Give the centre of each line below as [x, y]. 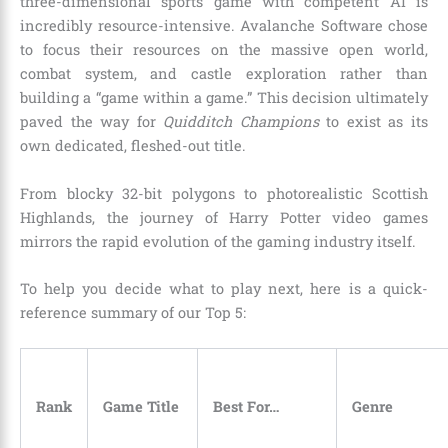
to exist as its [373, 122]
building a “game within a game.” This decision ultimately [224, 98]
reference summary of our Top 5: [133, 313]
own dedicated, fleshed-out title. [133, 146]
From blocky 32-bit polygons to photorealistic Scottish [224, 193]
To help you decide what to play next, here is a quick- [224, 289]
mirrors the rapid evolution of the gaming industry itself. [218, 241]
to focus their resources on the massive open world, [224, 50]
